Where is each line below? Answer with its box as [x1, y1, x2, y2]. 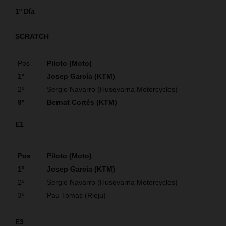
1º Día [15, 7, 35, 15]
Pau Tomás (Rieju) [47, 191, 106, 199]
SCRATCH [15, 32, 49, 40]
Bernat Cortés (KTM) [47, 98, 121, 106]
